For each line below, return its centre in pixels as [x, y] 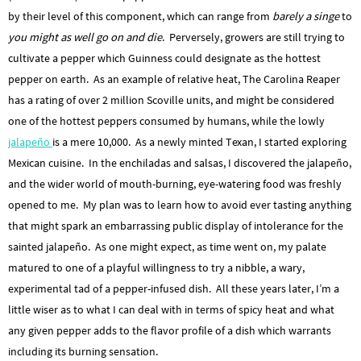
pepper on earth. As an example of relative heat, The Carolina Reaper [174, 79]
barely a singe [306, 16]
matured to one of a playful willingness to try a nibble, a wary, [156, 267]
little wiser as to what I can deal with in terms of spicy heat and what [171, 309]
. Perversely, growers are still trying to [253, 37]
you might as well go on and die [85, 37]
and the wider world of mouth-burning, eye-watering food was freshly [175, 183]
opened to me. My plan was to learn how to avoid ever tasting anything [180, 204]
